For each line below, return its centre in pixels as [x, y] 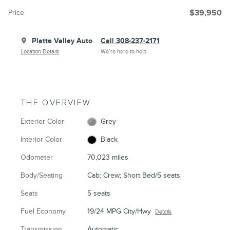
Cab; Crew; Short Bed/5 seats [134, 175]
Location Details [40, 51]
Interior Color [41, 139]
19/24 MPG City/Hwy [119, 211]
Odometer [37, 157]
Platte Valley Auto [62, 41]
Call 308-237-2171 [130, 41]
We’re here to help [123, 51]
